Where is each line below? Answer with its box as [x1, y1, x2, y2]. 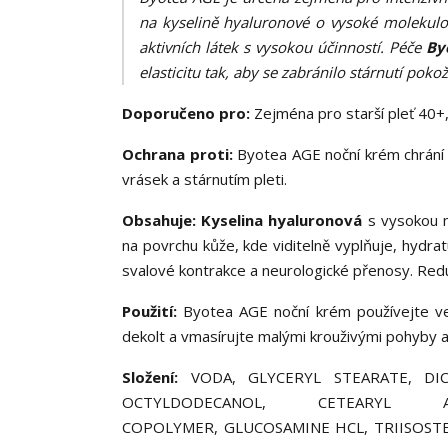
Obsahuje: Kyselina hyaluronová [122, 210, 368, 230]
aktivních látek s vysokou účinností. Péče [139, 37, 427, 57]
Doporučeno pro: [122, 103, 254, 123]
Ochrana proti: [122, 144, 238, 164]
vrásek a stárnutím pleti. [122, 169, 287, 189]
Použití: [122, 301, 184, 321]
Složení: [122, 367, 178, 387]
